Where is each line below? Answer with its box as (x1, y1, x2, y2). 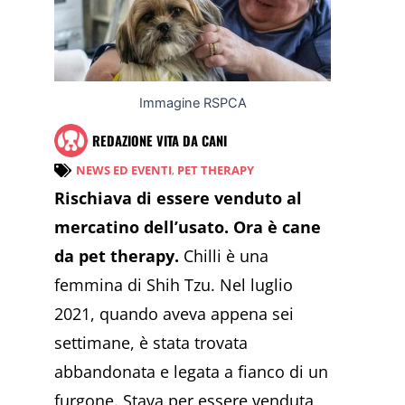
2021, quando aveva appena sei (54, 303, 294, 325)
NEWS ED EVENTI (76, 162, 172, 179)
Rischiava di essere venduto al (54, 187, 302, 210)
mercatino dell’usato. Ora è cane (54, 216, 321, 239)
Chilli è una (179, 245, 268, 268)
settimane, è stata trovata (54, 332, 248, 354)
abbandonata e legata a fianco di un (54, 361, 328, 383)
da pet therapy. (54, 245, 179, 268)
